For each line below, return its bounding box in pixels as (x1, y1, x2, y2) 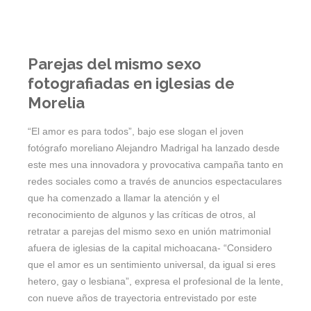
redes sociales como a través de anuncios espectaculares (28, 176, 282, 187)
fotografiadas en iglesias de (28, 74, 235, 93)
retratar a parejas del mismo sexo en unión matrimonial (28, 226, 271, 237)
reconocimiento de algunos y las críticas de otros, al (28, 209, 255, 221)
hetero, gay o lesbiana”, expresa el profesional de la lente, (28, 276, 283, 287)
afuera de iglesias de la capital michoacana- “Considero (28, 242, 272, 254)
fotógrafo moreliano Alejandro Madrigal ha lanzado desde (28, 142, 280, 154)
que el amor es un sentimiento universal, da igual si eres (28, 259, 276, 271)
